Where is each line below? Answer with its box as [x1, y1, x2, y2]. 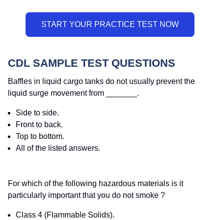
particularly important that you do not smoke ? [8, 191, 165, 200]
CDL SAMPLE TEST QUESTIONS [8, 57, 175, 69]
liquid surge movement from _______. [8, 89, 139, 98]
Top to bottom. [16, 132, 64, 141]
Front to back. [16, 120, 63, 129]
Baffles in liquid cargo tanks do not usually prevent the [8, 77, 195, 86]
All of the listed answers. [16, 144, 100, 153]
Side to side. [16, 109, 59, 117]
